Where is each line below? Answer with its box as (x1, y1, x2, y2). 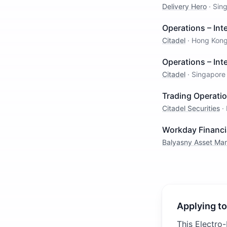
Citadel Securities (162, 104, 220, 112)
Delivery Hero (162, 2, 207, 11)
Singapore (192, 70, 225, 79)
